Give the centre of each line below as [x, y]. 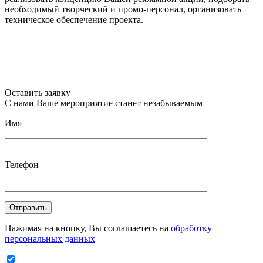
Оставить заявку [38, 92]
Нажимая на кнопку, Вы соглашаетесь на [88, 228]
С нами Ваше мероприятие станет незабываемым [104, 103]
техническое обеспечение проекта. [74, 19]
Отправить [28, 207]
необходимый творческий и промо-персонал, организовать [123, 9]
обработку [191, 228]
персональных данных [50, 238]
